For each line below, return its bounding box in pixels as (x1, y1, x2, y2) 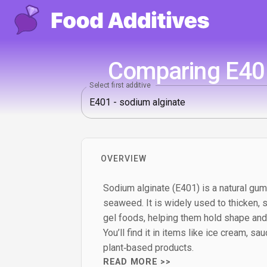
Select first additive (89, 80, 151, 89)
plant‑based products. (103, 242, 194, 253)
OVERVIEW (101, 154, 147, 163)
